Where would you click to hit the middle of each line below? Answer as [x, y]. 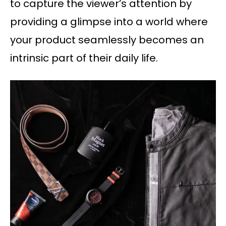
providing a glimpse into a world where [109, 21]
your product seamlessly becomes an [107, 40]
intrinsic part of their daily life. [84, 58]
